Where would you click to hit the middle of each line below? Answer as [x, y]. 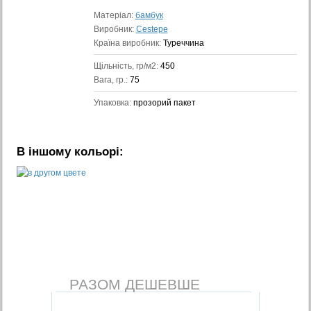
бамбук [149, 15]
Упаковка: [113, 103]
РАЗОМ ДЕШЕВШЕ [135, 284]
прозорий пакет [164, 103]
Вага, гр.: [111, 80]
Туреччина [183, 43]
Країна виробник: [128, 43]
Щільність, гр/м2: [127, 66]
